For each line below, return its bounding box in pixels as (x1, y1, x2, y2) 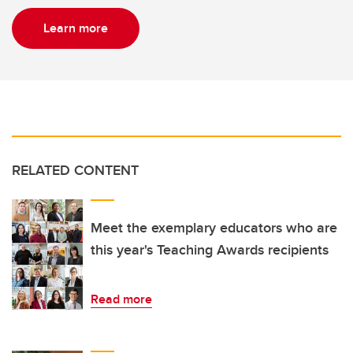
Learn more (43, 19, 108, 38)
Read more (91, 290, 152, 309)
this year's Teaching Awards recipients (91, 240, 329, 261)
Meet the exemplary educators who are (91, 217, 337, 239)
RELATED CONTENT (12, 160, 139, 181)
